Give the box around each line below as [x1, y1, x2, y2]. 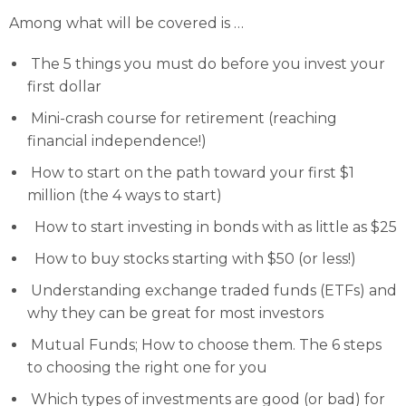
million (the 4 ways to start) [27, 187, 222, 204]
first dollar [27, 78, 101, 95]
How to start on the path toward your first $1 [27, 164, 354, 181]
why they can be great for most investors [27, 304, 324, 322]
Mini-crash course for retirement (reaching [27, 110, 337, 127]
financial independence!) [27, 132, 207, 150]
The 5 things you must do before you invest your [27, 55, 385, 72]
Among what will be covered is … [9, 14, 244, 32]
